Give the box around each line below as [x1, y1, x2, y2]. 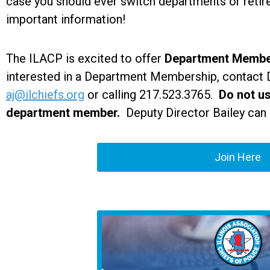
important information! [6, 12, 125, 27]
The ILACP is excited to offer [6, 51, 165, 66]
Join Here [214, 151, 261, 163]
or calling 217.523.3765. [84, 87, 216, 102]
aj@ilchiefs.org [6, 87, 84, 102]
